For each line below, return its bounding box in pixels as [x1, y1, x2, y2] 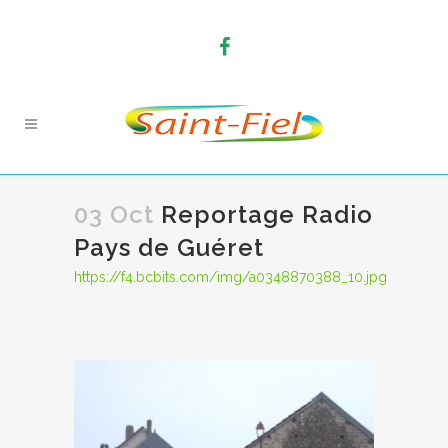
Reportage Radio [154, 200, 373, 229]
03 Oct [74, 200, 154, 229]
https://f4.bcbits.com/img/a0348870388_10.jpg [74, 269, 387, 285]
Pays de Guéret [74, 233, 264, 262]
